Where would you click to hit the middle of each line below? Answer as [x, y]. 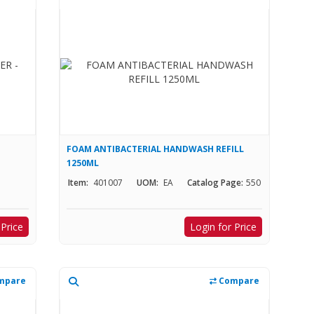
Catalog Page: [215, 183]
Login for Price [223, 227]
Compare [238, 281]
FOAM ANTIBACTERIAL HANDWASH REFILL [155, 149]
